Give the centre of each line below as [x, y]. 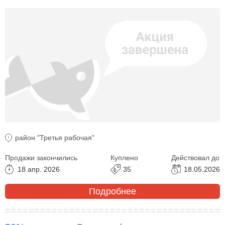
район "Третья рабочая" [55, 138]
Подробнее [113, 191]
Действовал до [195, 158]
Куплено [124, 158]
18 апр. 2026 [39, 170]
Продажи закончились [41, 158]
